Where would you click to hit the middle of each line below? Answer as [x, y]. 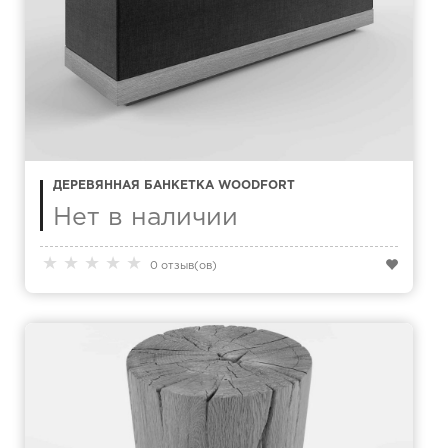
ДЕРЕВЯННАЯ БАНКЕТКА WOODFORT [174, 185]
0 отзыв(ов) [183, 266]
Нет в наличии [145, 218]
